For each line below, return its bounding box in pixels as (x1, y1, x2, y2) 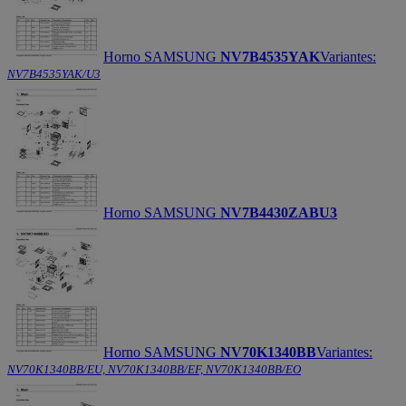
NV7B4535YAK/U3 (7, 66, 101, 81)
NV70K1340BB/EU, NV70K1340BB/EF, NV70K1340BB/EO (7, 362, 301, 376)
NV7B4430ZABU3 (220, 204, 337, 220)
